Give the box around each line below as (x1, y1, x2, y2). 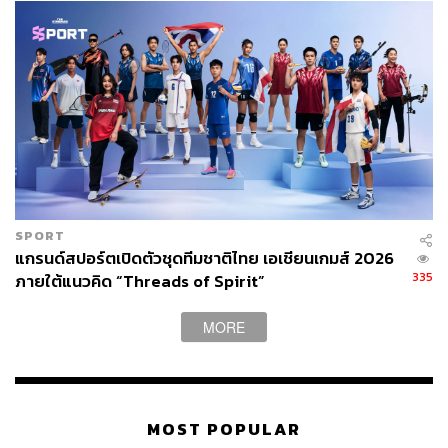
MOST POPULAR (147, 417, 301, 443)
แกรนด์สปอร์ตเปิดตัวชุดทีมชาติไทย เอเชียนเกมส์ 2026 (15, 245, 394, 271)
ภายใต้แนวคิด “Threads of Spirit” (15, 268, 265, 294)
